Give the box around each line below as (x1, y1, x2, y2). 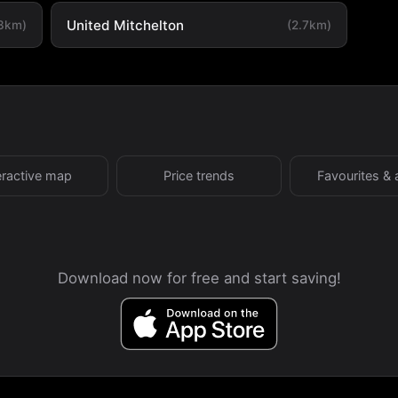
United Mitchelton (66, 16, 184, 34)
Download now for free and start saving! (57, 268, 341, 287)
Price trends (163, 167, 235, 183)
